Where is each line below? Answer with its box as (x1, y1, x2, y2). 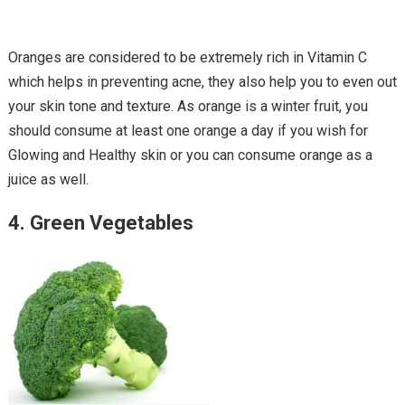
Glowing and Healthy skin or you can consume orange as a (7, 146, 372, 164)
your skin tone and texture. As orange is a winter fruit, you (7, 97, 368, 115)
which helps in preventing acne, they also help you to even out (7, 72, 397, 90)
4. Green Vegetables (7, 211, 193, 234)
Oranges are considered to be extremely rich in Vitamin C (7, 48, 367, 66)
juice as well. (7, 170, 89, 188)
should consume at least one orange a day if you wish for (7, 121, 368, 139)
